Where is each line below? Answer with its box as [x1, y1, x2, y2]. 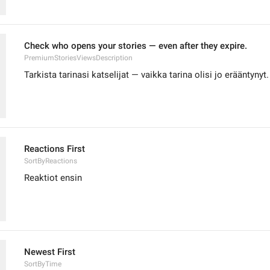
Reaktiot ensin [24, 172, 82, 183]
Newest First [24, 246, 75, 257]
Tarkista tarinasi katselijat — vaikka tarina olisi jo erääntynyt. [24, 69, 269, 80]
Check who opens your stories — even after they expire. [24, 40, 247, 51]
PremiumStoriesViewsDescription [24, 54, 133, 62]
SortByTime [24, 260, 61, 268]
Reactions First [24, 143, 85, 154]
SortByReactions [24, 157, 77, 165]
